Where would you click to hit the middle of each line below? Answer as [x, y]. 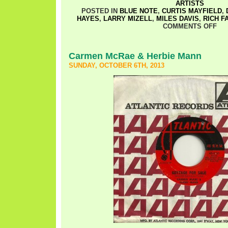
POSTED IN [100, 11]
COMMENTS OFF [190, 26]
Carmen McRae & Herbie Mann [135, 56]
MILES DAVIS [178, 19]
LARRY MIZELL [128, 19]
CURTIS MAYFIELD [192, 11]
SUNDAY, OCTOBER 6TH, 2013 [117, 65]
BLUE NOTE [138, 11]
